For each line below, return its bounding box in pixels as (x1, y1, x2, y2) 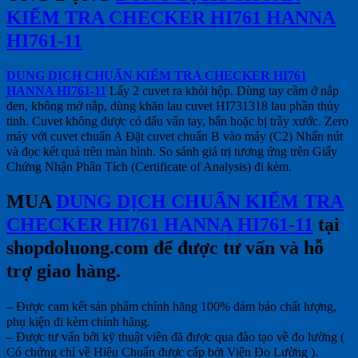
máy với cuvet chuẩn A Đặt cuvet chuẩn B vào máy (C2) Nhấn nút (6, 129, 343, 144)
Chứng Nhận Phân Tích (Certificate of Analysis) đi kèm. (6, 160, 292, 174)
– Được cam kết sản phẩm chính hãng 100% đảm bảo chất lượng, (6, 300, 336, 314)
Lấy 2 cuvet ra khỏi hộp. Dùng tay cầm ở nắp (106, 84, 339, 98)
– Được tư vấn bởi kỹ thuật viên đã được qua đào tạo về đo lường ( (6, 330, 344, 344)
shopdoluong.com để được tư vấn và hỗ (6, 237, 324, 259)
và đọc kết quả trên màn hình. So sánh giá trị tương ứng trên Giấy (6, 145, 337, 159)
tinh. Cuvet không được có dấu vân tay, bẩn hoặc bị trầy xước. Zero (6, 114, 348, 129)
